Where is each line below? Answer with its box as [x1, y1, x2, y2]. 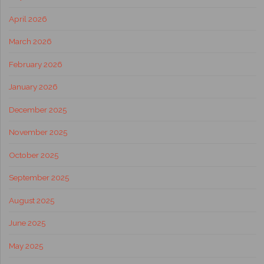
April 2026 [8, 14, 47, 24]
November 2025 [8, 127, 67, 137]
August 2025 [8, 195, 54, 205]
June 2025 [8, 218, 45, 228]
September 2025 [8, 173, 69, 183]
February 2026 [8, 59, 62, 69]
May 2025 [8, 240, 43, 250]
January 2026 [8, 82, 58, 92]
